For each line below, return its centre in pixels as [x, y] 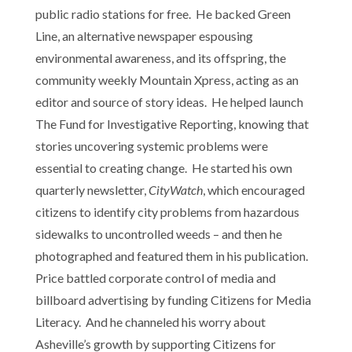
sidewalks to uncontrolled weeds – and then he [158, 233]
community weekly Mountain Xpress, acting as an [167, 79]
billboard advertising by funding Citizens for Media [173, 299]
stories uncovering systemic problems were [151, 145]
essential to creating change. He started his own [163, 167]
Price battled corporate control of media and [155, 277]
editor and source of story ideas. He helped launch [169, 101]
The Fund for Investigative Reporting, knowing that [172, 123]
